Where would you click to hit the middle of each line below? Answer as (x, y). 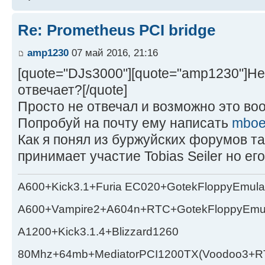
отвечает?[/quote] (72, 90)
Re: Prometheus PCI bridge (117, 30)
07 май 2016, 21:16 (113, 52)
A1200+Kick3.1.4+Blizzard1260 (98, 232)
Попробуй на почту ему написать (125, 123)
